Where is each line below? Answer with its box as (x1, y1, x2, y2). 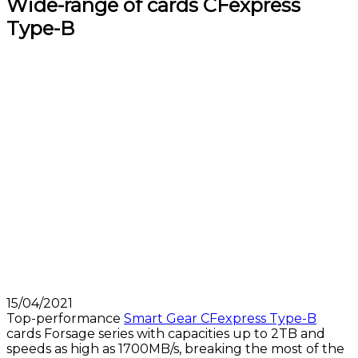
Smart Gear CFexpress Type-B (124, 310, 316, 326)
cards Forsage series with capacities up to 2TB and (6, 325, 325, 341)
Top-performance (6, 310, 124, 326)
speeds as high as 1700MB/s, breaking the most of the (6, 340, 344, 356)
